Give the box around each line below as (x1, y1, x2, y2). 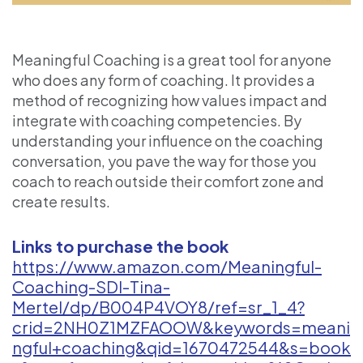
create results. (12, 192, 110, 211)
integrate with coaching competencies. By (12, 111, 301, 130)
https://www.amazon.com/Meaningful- (12, 256, 322, 277)
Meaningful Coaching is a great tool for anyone (12, 50, 331, 70)
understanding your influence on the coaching (12, 131, 323, 151)
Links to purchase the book (12, 236, 228, 257)
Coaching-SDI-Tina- (12, 276, 170, 297)
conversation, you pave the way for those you (12, 152, 317, 171)
